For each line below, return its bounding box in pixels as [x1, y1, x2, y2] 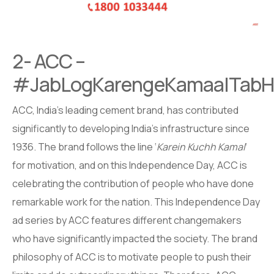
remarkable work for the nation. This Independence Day [12, 195, 260, 209]
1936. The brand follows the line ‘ [12, 140, 157, 154]
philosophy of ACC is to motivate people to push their [12, 250, 251, 264]
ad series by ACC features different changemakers [12, 213, 242, 228]
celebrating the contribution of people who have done [12, 177, 254, 191]
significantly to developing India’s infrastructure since [12, 122, 250, 136]
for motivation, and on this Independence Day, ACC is [12, 158, 247, 172]
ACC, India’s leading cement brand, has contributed [12, 103, 239, 117]
